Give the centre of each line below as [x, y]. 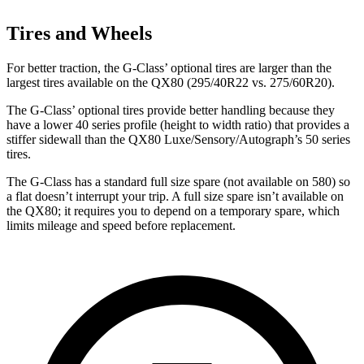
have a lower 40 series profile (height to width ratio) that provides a [178, 125]
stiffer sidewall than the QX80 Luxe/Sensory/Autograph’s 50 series [178, 140]
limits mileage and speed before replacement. [121, 226]
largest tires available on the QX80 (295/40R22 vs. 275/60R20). [171, 83]
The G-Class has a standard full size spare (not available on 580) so [178, 182]
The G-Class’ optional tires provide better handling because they [171, 110]
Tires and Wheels [79, 34]
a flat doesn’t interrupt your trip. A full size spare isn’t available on [175, 197]
